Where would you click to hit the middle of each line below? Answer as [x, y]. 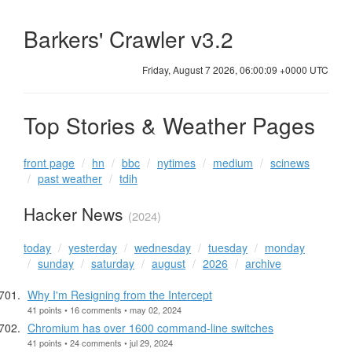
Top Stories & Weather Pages [169, 125]
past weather [70, 179]
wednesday [163, 247]
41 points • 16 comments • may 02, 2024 [104, 309]
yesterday [93, 247]
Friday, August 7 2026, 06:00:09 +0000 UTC [235, 69]
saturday [113, 263]
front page [49, 163]
